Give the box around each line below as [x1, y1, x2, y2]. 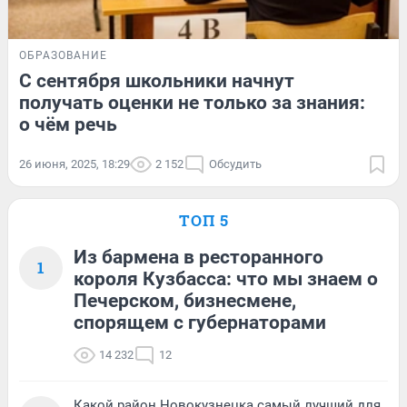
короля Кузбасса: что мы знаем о [74, 267, 378, 290]
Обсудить [209, 156, 262, 171]
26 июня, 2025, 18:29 [19, 156, 130, 171]
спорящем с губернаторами [74, 311, 326, 333]
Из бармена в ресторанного [74, 245, 323, 268]
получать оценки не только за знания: [19, 91, 365, 114]
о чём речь [19, 113, 117, 135]
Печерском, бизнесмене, [74, 289, 296, 312]
